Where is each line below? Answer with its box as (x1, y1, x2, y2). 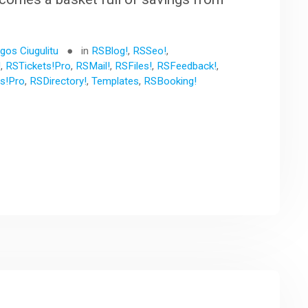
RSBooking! (144, 74, 197, 87)
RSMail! (76, 59, 111, 72)
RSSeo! (133, 44, 167, 57)
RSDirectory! (30, 74, 87, 87)
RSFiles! (115, 59, 153, 72)
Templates (91, 74, 140, 87)
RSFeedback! (157, 59, 217, 72)
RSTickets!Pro (5, 59, 71, 72)
